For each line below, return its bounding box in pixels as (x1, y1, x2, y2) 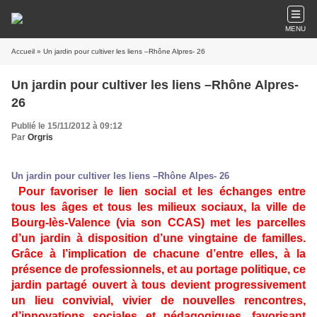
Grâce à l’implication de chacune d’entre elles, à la (11, 248, 306, 260)
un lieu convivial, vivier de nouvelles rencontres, (11, 294, 306, 306)
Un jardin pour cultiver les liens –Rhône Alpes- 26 (11, 171, 229, 181)
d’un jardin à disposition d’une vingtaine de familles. (11, 232, 306, 244)
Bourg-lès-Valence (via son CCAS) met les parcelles (11, 217, 306, 229)
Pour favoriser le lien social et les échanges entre (11, 185, 306, 197)
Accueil (11, 47, 35, 55)
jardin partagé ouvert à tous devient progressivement (11, 279, 306, 291)
